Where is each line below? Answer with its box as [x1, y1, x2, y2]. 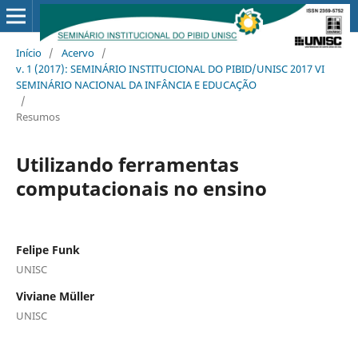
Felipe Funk [15, 241, 80, 257]
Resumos [15, 109, 60, 124]
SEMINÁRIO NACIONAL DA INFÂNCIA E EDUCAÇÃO [15, 77, 257, 92]
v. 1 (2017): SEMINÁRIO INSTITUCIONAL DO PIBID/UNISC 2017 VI [15, 61, 324, 76]
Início [15, 45, 42, 60]
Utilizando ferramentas [15, 150, 239, 177]
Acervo [61, 45, 94, 60]
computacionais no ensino [15, 174, 267, 201]
